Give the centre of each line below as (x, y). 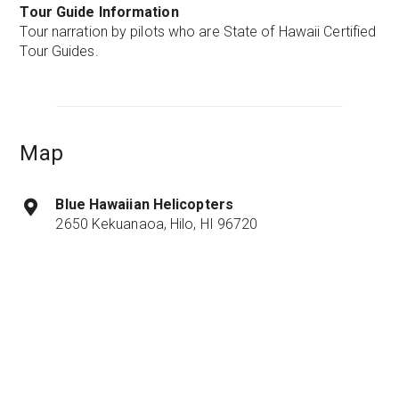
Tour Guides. (59, 51)
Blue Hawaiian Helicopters (144, 204)
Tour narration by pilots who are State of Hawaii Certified (198, 31)
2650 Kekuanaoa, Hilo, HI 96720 (157, 224)
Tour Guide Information (99, 12)
